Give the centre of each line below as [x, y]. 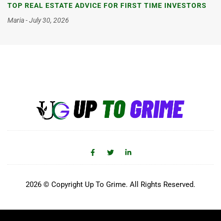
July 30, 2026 [48, 20]
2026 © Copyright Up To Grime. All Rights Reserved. [110, 185]
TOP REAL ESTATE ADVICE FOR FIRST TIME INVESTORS [107, 6]
